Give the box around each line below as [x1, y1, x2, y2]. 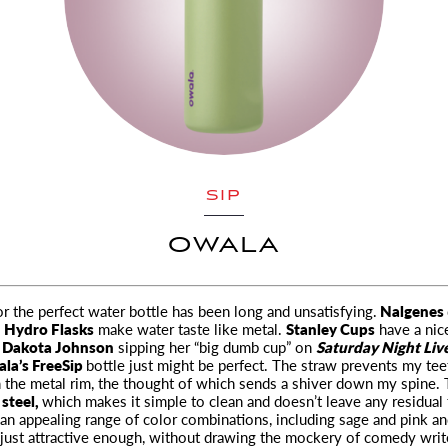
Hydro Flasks [4, 318, 94, 339]
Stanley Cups [286, 318, 375, 339]
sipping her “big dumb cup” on [114, 336, 316, 357]
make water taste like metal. [94, 318, 286, 339]
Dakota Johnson [2, 336, 114, 357]
